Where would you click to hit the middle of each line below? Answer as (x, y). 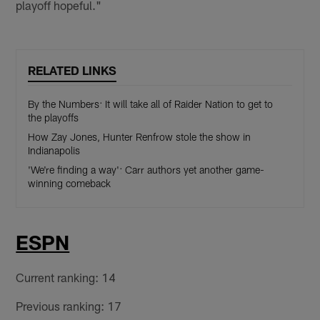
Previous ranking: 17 (69, 305)
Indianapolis (54, 151)
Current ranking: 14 (66, 277)
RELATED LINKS (72, 70)
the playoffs (54, 118)
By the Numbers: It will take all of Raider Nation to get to (151, 104)
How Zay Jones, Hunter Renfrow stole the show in (140, 137)
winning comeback (70, 184)
